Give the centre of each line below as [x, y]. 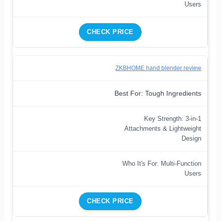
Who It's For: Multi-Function [162, 163]
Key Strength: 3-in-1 [173, 118]
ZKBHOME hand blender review [159, 68]
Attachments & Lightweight [163, 128]
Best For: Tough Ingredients [158, 93]
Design [192, 138]
